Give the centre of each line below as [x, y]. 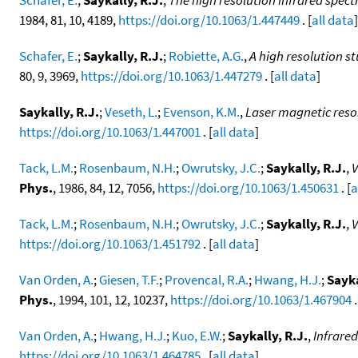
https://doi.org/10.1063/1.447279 [171, 76]
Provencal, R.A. [207, 279]
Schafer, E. [48, 56]
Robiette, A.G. [206, 56]
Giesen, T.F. [129, 279]
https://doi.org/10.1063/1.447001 [110, 131]
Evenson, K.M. [201, 111]
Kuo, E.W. [197, 335]
